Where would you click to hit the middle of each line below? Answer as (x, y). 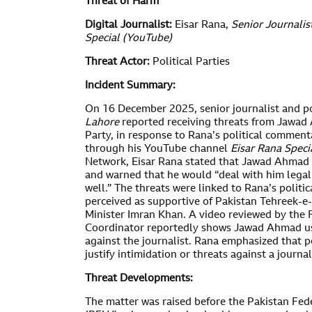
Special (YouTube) (128, 39)
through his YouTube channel (158, 149)
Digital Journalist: (128, 25)
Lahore (102, 123)
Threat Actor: (117, 62)
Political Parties (190, 62)
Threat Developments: (139, 279)
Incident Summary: (130, 86)
